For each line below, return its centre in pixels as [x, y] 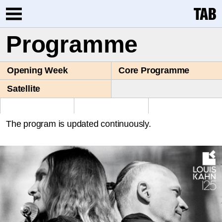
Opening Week [37, 71]
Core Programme [154, 71]
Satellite [24, 88]
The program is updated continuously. [79, 124]
